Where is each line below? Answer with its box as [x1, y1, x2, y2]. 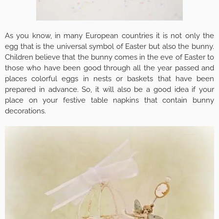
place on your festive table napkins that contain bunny [5, 95, 214, 105]
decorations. [5, 106, 46, 115]
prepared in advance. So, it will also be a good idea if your [5, 85, 214, 94]
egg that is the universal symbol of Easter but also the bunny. [5, 42, 214, 51]
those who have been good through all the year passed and [5, 63, 214, 72]
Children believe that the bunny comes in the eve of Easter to [5, 52, 214, 62]
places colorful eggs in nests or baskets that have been [5, 74, 214, 83]
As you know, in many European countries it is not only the [5, 31, 214, 40]
